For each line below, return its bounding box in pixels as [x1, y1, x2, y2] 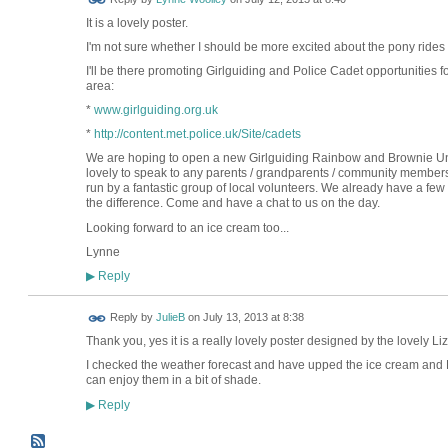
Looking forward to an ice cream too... [85, 220, 289, 235]
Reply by [106, 311, 156, 324]
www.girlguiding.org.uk [93, 103, 218, 118]
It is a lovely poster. [85, 15, 188, 30]
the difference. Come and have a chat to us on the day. [85, 196, 380, 211]
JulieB [155, 311, 185, 324]
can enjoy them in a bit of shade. [85, 373, 261, 388]
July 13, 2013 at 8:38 [202, 311, 304, 324]
